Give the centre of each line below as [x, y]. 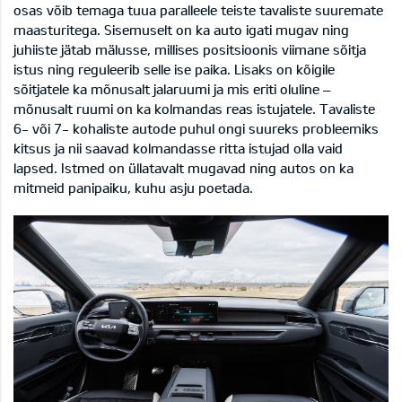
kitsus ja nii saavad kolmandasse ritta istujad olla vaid [178, 149]
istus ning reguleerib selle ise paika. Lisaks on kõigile [174, 70]
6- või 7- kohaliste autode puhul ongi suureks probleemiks [196, 129]
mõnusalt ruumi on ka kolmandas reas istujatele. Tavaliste [194, 109]
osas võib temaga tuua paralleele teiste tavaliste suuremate [198, 10]
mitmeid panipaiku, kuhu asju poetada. [133, 188]
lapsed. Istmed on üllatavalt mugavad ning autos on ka [184, 168]
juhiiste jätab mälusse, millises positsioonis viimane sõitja [190, 50]
